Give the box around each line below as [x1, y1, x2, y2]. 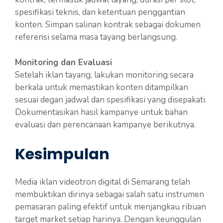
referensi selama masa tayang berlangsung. [15, 31, 177, 43]
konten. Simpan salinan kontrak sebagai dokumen [15, 19, 201, 30]
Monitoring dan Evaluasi [15, 56, 112, 68]
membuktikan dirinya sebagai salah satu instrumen [15, 189, 204, 200]
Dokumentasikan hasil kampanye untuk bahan [15, 106, 188, 118]
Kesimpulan [15, 144, 110, 165]
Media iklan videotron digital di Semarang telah [15, 176, 190, 188]
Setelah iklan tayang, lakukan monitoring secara [15, 69, 194, 81]
